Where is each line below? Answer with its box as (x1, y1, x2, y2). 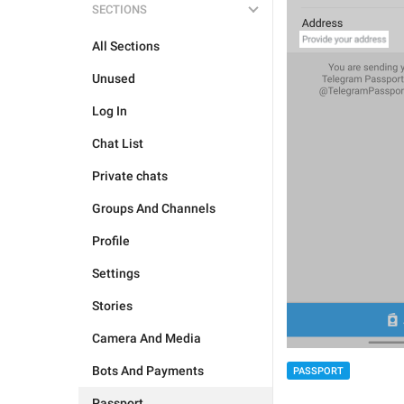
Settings (92, 266, 140, 280)
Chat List (92, 136, 143, 151)
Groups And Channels (92, 201, 216, 216)
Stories (92, 298, 133, 313)
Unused (92, 71, 135, 86)
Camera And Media (92, 331, 201, 345)
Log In (92, 104, 127, 118)
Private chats (92, 169, 168, 183)
